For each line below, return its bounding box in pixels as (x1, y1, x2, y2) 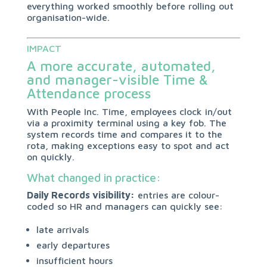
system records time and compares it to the (26, 129, 222, 139)
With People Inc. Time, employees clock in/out (26, 106, 232, 117)
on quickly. (26, 151, 74, 162)
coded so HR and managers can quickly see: (26, 201, 223, 212)
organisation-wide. (26, 12, 110, 23)
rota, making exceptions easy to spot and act (26, 140, 229, 151)
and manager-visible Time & (26, 72, 208, 88)
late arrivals (36, 224, 89, 235)
